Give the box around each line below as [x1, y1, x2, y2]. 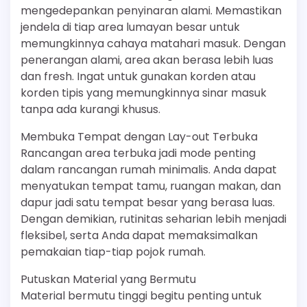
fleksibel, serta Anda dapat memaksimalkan [21, 228, 258, 243]
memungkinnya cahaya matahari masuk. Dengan [21, 36, 286, 51]
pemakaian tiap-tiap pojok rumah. [21, 244, 206, 260]
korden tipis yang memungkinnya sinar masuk [21, 85, 267, 101]
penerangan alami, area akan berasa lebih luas [21, 52, 273, 68]
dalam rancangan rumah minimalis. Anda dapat [21, 162, 277, 177]
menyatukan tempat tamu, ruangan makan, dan [21, 178, 281, 194]
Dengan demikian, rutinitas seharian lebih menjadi [21, 211, 286, 227]
